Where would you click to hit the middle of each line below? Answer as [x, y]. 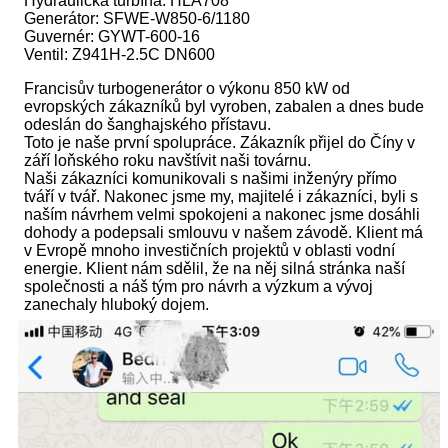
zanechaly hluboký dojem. [116, 305]
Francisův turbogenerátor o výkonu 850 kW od [187, 89]
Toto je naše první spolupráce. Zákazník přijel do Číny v [219, 143]
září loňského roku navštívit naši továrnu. [167, 161]
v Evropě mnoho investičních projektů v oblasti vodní [209, 251]
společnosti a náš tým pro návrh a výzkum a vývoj [198, 287]
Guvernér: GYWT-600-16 [112, 37]
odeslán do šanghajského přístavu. [147, 125]
